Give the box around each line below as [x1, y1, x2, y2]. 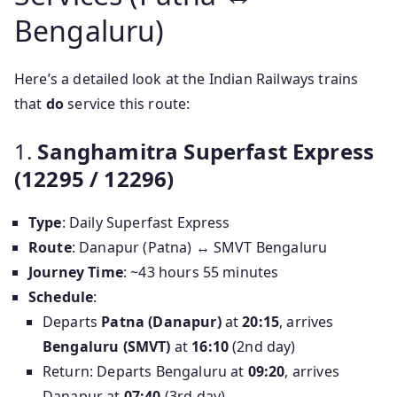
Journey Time [28, 262, 123, 283]
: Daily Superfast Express [61, 213, 230, 233]
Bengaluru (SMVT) [43, 337, 171, 357]
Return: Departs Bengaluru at [43, 362, 248, 382]
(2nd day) [229, 337, 296, 357]
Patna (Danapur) [101, 312, 222, 332]
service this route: [64, 94, 191, 114]
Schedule [28, 287, 94, 307]
